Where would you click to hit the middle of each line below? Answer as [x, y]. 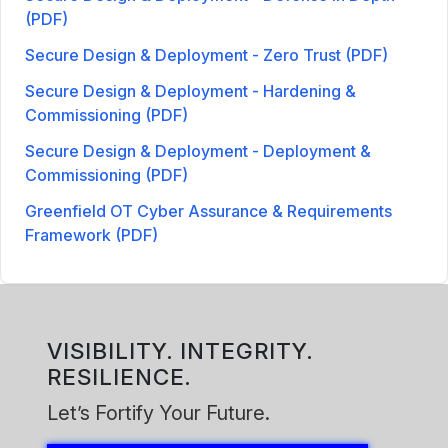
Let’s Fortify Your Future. [159, 412]
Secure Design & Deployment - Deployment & [198, 150]
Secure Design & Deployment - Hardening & [190, 90]
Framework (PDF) [91, 234]
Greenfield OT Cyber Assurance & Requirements [208, 210]
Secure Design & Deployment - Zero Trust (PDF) [206, 54]
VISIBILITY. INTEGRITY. [180, 350]
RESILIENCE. [119, 376]
